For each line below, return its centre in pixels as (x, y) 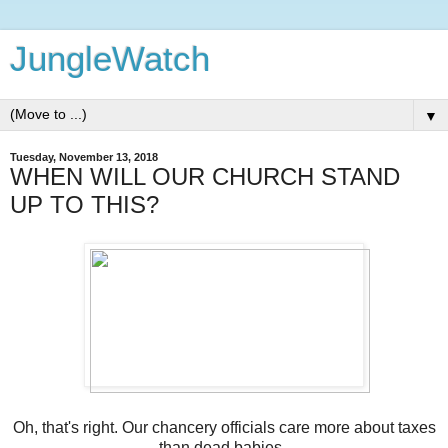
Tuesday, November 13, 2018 (84, 157)
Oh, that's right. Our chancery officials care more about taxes (224, 427)
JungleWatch (110, 59)
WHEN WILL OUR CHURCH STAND (205, 176)
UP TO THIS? (84, 204)
